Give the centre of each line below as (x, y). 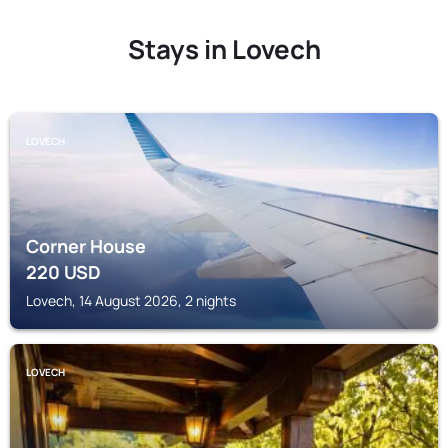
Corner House (86, 246)
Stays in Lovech (224, 49)
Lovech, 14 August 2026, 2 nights (131, 300)
